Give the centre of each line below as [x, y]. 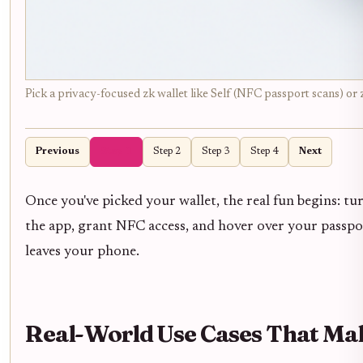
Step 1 [116, 151]
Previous [58, 151]
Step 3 [216, 151]
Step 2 [167, 151]
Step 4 [264, 151]
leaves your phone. [82, 252]
